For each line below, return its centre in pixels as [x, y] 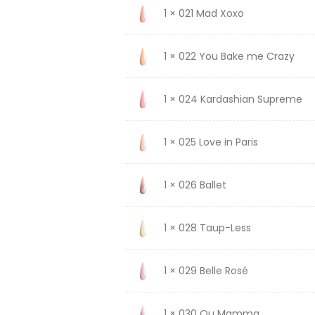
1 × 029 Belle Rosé [206, 270]
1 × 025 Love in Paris [211, 142]
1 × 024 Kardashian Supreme [233, 99]
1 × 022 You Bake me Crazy [229, 56]
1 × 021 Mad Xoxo [204, 13]
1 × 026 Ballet [195, 185]
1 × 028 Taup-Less [207, 227]
